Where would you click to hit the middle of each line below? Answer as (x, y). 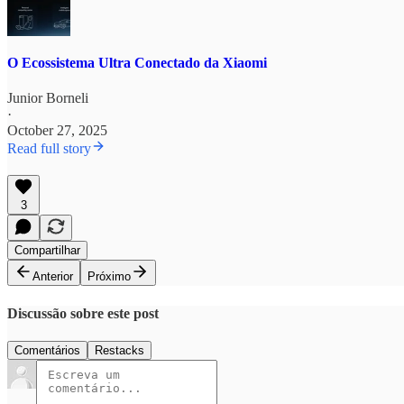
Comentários (47, 350)
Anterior (53, 277)
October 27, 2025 (57, 131)
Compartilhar (47, 251)
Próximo (109, 277)
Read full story (49, 149)
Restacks (119, 350)
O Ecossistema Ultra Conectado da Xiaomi (137, 63)
